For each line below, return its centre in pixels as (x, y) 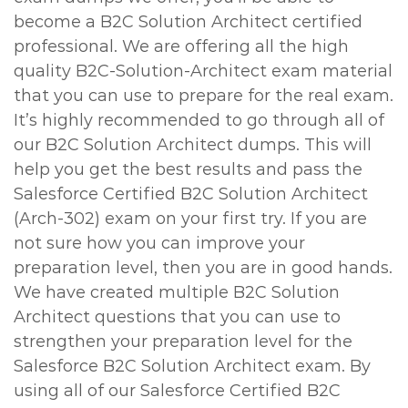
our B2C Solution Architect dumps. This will (193, 145)
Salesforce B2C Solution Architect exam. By (192, 366)
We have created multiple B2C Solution (177, 292)
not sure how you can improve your (159, 243)
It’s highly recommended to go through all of (199, 120)
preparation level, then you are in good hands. (203, 268)
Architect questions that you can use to (177, 317)
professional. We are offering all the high (181, 46)
